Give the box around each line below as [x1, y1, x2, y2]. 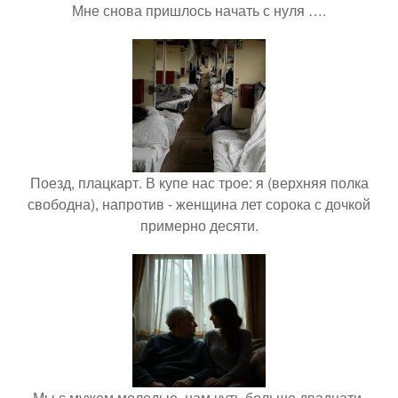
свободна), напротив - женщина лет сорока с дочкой [28, 193, 370, 214]
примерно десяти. [139, 214, 259, 235]
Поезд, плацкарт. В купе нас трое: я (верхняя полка [29, 171, 369, 193]
